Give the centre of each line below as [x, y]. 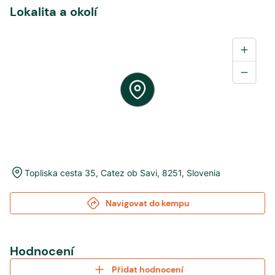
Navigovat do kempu [147, 203]
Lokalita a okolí [53, 12]
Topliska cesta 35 [60, 172]
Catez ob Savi [129, 172]
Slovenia [203, 172]
